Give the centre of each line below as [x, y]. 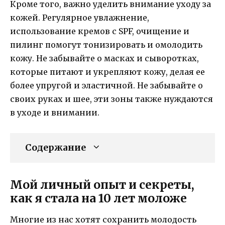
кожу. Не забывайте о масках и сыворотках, [104, 59]
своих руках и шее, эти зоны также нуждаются [111, 99]
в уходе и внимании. [55, 113]
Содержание [55, 148]
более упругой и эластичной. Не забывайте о [106, 86]
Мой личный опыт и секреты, [102, 185]
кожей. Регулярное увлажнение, [80, 18]
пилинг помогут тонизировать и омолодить [106, 45]
